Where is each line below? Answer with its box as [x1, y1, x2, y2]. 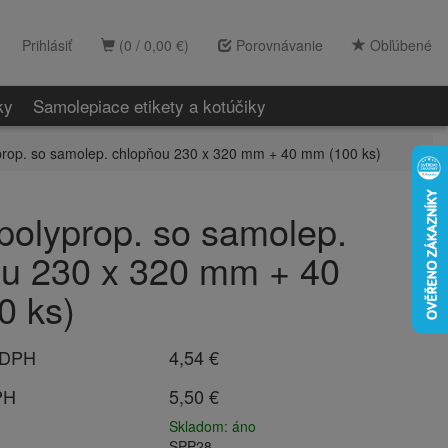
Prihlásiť [22, 35, 72, 55]
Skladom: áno [169, 416, 256, 436]
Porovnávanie [232, 35, 323, 55]
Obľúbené [366, 35, 432, 55]
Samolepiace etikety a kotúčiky [33, 93, 266, 118]
